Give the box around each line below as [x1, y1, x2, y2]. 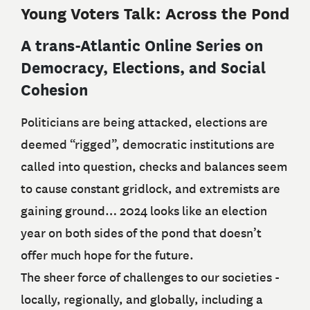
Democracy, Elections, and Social [21, 58, 266, 78]
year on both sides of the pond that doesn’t [21, 226, 262, 241]
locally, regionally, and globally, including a [21, 292, 263, 308]
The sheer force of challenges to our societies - [21, 270, 280, 286]
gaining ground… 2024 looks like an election [21, 203, 267, 219]
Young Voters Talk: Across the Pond [21, 3, 289, 25]
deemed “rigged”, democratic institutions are [21, 137, 275, 153]
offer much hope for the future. [21, 248, 194, 264]
